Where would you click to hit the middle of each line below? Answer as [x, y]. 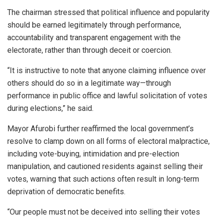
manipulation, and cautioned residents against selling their [105, 167]
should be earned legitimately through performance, [94, 25]
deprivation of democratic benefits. [66, 192]
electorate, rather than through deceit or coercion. [90, 50]
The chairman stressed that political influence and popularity [108, 13]
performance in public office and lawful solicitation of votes [107, 96]
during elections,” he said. [50, 108]
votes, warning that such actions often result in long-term [103, 179]
